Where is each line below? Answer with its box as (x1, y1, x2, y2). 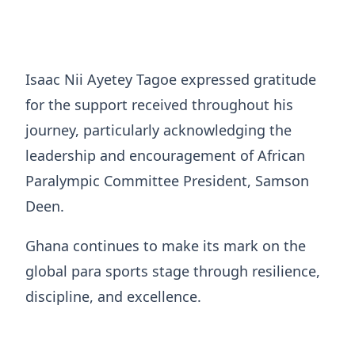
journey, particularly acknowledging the (25, 120, 292, 139)
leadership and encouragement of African (25, 145, 305, 165)
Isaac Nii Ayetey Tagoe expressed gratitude (25, 69, 316, 89)
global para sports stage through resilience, (25, 261, 320, 281)
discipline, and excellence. (25, 286, 201, 306)
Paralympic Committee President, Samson (25, 170, 309, 190)
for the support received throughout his (25, 94, 293, 114)
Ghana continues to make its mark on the (25, 235, 306, 255)
